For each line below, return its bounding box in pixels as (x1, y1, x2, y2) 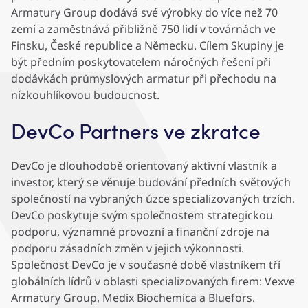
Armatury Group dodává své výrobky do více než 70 (11, 5, 278, 21)
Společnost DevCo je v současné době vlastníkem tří (11, 257, 280, 273)
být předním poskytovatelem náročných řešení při (11, 54, 271, 70)
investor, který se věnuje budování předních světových (11, 175, 291, 190)
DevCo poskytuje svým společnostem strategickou (11, 208, 273, 223)
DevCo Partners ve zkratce (11, 116, 261, 145)
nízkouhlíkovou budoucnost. (11, 87, 159, 103)
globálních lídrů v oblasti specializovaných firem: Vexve (11, 274, 295, 289)
